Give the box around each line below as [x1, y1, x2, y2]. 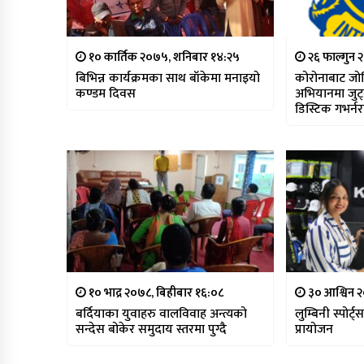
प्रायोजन [295, 318, 334, 340]
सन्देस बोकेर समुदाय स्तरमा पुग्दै [76, 318, 227, 340]
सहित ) [295, 114, 329, 136]
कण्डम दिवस [76, 83, 136, 105]
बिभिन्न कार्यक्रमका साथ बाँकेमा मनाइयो [76, 67, 261, 89]
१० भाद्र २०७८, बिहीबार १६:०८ [86, 283, 224, 303]
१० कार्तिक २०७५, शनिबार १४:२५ [86, 47, 240, 67]
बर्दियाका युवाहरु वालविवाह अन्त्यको [76, 303, 248, 325]
